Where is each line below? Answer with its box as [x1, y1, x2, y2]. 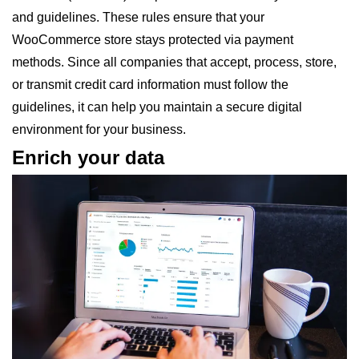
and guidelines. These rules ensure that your [12, 10, 264, 24]
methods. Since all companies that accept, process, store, [12, 55, 337, 69]
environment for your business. [12, 123, 186, 136]
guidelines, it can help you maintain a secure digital [12, 100, 302, 114]
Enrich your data [12, 147, 164, 168]
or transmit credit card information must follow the [12, 78, 288, 91]
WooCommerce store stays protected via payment [12, 33, 293, 46]
